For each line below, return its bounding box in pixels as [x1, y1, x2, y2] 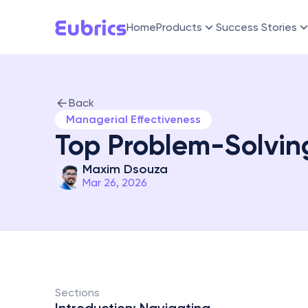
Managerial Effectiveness [66, 113, 201, 126]
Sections [55, 286, 102, 299]
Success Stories [216, 21, 297, 34]
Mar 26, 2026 [82, 176, 147, 189]
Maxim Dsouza [82, 162, 168, 177]
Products [156, 21, 202, 34]
